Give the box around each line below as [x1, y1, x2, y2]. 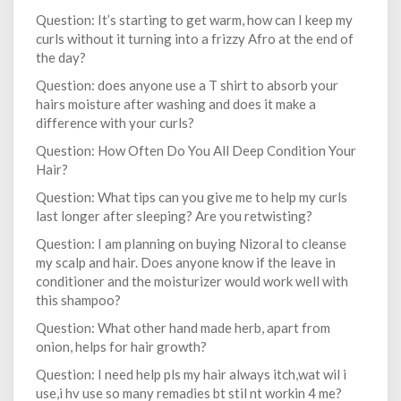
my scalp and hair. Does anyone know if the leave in [36, 254, 336, 271]
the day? [36, 49, 86, 66]
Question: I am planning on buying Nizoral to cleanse [36, 235, 346, 252]
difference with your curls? [36, 115, 194, 132]
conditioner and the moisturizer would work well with [36, 273, 348, 290]
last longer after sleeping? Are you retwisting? [36, 208, 312, 225]
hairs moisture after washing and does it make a [36, 96, 316, 113]
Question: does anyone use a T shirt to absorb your [36, 77, 338, 94]
